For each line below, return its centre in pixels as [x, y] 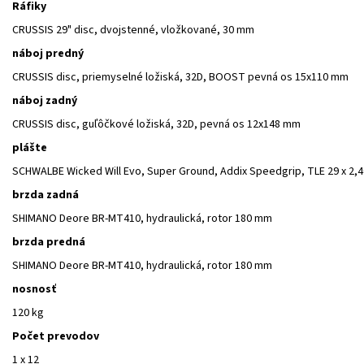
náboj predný [48, 53]
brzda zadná [45, 195]
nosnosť [34, 289]
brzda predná [49, 242]
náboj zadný [45, 100]
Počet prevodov [56, 336]
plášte [30, 147]
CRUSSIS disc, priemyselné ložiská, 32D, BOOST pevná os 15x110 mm [180, 77]
